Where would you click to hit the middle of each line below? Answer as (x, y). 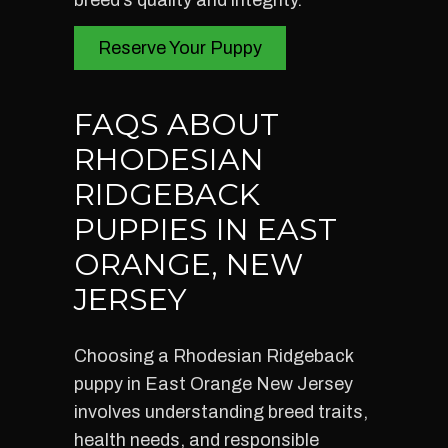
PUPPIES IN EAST (205, 229)
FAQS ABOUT (176, 124)
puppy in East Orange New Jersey (213, 384)
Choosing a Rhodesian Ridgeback (213, 356)
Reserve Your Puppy (180, 48)
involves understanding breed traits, (221, 412)
